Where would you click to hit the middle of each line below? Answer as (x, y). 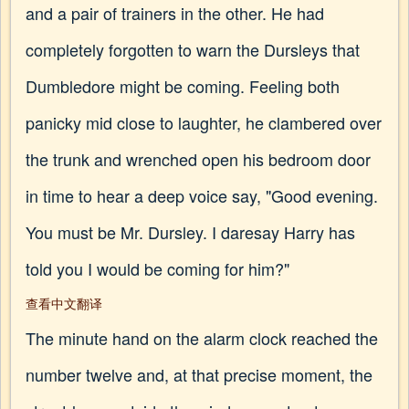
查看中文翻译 (64, 303)
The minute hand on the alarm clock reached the (202, 338)
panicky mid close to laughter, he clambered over (204, 122)
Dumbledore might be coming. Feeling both (183, 86)
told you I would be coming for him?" (157, 268)
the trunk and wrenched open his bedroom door (198, 159)
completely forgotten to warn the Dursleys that (193, 49)
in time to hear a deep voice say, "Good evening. (202, 195)
